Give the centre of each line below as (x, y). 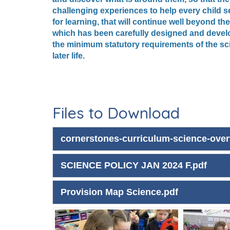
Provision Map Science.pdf (119, 192)
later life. (69, 56)
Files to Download (116, 113)
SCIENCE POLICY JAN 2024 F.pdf (134, 166)
